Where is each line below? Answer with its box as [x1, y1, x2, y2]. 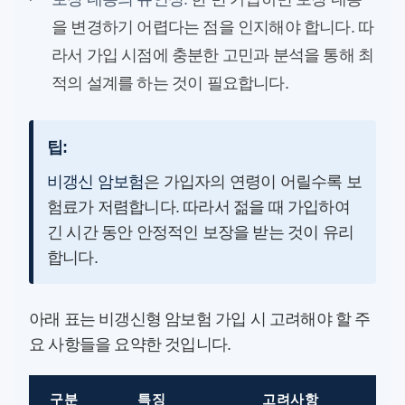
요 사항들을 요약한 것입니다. [29, 335, 231, 354]
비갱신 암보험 [47, 173, 145, 192]
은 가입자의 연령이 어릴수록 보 [144, 173, 362, 192]
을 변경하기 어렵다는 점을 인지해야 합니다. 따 [52, 18, 374, 37]
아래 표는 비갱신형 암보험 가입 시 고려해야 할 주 [29, 310, 371, 329]
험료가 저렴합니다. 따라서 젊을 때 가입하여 [47, 198, 350, 217]
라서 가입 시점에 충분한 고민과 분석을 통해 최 [52, 46, 374, 65]
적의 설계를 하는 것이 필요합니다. [52, 74, 288, 93]
